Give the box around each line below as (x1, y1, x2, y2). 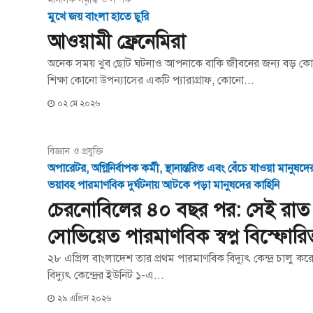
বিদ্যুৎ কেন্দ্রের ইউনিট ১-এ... (48, 268, 165, 282)
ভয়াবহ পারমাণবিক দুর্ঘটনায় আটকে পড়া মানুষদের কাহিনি (48, 177, 280, 192)
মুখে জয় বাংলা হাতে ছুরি (48, 10, 150, 24)
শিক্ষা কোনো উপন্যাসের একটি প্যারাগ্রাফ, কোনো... (48, 73, 255, 88)
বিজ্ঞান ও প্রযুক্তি (48, 145, 104, 157)
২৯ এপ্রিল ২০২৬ (57, 293, 112, 303)
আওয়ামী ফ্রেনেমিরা (48, 29, 187, 54)
